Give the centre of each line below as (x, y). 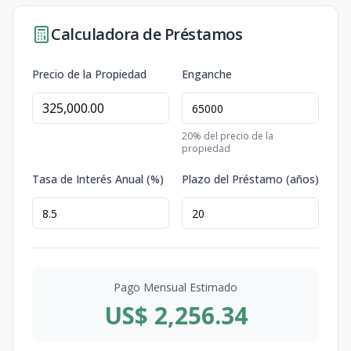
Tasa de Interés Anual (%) (98, 179)
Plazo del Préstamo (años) (250, 179)
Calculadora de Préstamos (147, 34)
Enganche (207, 74)
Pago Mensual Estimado (175, 288)
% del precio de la (233, 136)
